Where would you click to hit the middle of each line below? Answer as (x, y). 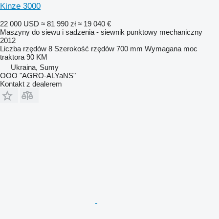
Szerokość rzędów (84, 48)
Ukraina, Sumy (35, 67)
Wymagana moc (171, 48)
